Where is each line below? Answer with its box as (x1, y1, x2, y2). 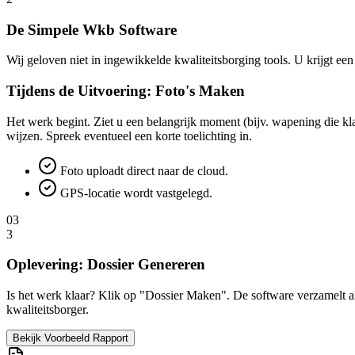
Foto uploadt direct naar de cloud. (57, 163, 228, 177)
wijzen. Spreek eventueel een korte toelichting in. (6, 128, 252, 143)
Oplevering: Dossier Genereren (6, 256, 205, 273)
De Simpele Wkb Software (6, 21, 177, 38)
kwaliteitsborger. (6, 303, 89, 317)
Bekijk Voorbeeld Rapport (13, 332, 128, 345)
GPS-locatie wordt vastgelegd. (57, 185, 212, 200)
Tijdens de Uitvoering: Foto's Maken (6, 82, 245, 99)
